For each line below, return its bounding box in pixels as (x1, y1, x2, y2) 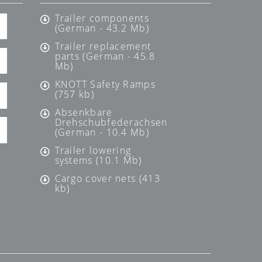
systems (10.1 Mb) (54, 154, 142, 167)
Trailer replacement (54, 40, 151, 53)
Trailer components (54, 12, 149, 25)
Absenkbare (54, 106, 113, 119)
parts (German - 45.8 (54, 50, 156, 63)
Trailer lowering (54, 144, 132, 157)
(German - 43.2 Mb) (54, 22, 149, 35)
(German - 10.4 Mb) (54, 126, 149, 139)
